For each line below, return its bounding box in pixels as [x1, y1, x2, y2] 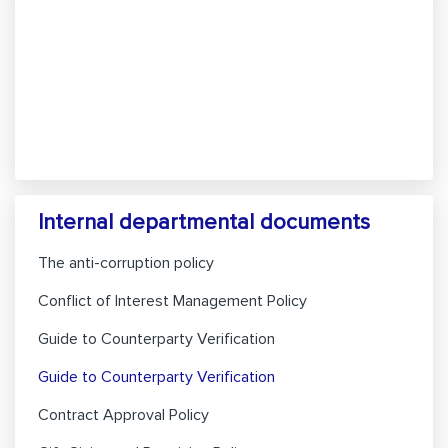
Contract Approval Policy [38, 405, 209, 425]
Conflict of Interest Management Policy [38, 291, 307, 311]
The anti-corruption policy [38, 253, 214, 273]
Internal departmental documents [38, 209, 370, 236]
